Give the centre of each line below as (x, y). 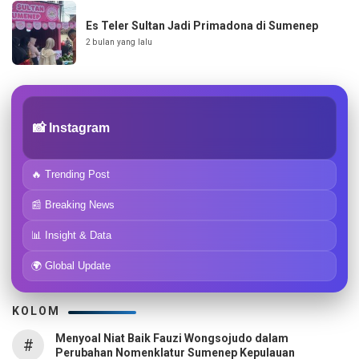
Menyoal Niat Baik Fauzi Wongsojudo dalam (172, 339)
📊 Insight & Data (71, 236)
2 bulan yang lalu (119, 42)
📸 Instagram (71, 127)
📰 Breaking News (73, 205)
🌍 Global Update (71, 266)
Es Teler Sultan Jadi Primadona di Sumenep (202, 25)
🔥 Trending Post (71, 175)
